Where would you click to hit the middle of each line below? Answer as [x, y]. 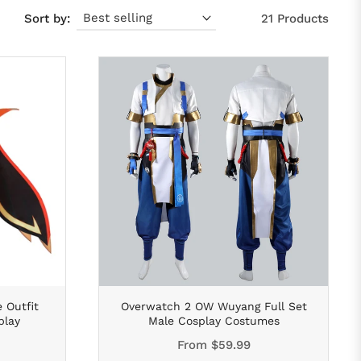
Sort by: [47, 19]
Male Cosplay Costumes [214, 320]
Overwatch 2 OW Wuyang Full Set [214, 306]
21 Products [295, 19]
